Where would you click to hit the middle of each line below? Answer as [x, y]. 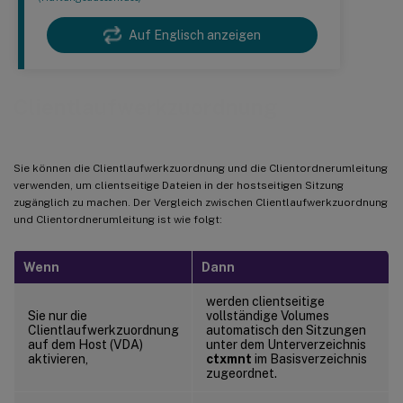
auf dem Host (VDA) [85, 344]
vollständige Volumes [268, 315]
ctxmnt [229, 358]
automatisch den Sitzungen [286, 330]
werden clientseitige [265, 301]
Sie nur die [58, 315]
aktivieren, [58, 358]
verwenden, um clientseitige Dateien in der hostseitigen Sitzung [179, 185]
